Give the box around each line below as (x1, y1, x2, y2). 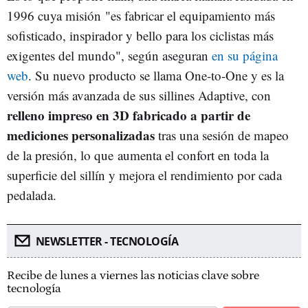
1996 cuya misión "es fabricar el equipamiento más (7, 7, 275, 24)
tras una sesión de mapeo (155, 126, 289, 144)
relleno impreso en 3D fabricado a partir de (7, 106, 250, 124)
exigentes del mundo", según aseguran (7, 47, 212, 64)
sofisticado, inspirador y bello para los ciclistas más (7, 27, 274, 44)
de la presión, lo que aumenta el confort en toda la (7, 146, 269, 164)
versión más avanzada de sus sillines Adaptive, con (7, 87, 271, 104)
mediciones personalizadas (7, 126, 155, 144)
